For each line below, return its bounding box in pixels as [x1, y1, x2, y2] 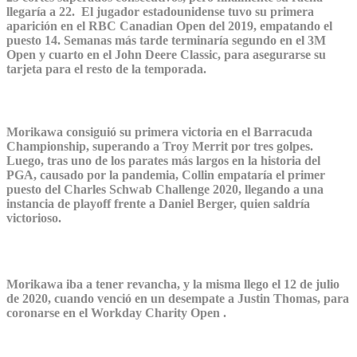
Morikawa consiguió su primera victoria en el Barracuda [6, 124, 312, 139]
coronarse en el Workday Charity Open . [6, 305, 226, 320]
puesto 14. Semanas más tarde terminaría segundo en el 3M [6, 33, 326, 48]
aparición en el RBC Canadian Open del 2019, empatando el [6, 19, 332, 33]
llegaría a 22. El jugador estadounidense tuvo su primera [6, 5, 314, 19]
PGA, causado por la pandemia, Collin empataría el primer [6, 167, 325, 182]
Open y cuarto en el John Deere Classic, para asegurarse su [6, 48, 326, 62]
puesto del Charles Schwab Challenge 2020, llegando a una [6, 182, 324, 196]
